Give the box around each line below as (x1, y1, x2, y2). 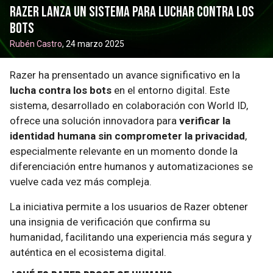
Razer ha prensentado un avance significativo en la (10, 69, 240, 81)
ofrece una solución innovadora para (10, 115, 179, 127)
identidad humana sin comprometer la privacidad (10, 130, 245, 142)
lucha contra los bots (10, 84, 112, 96)
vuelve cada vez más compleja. (10, 175, 152, 188)
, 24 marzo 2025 (62, 39, 124, 49)
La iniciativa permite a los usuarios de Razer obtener (10, 200, 248, 213)
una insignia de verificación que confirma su (10, 216, 210, 228)
